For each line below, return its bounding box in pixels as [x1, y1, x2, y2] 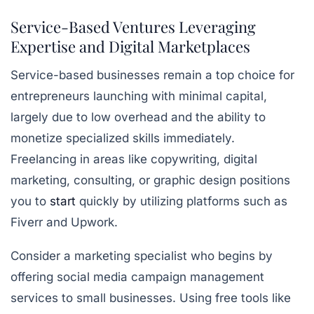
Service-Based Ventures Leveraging [11, 16, 256, 37]
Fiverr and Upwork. [11, 215, 118, 229]
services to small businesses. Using [11, 291, 215, 305]
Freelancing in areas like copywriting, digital [11, 152, 257, 166]
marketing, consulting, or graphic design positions [11, 173, 290, 187]
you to [11, 194, 50, 208]
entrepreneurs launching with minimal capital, [11, 89, 267, 103]
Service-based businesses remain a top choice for [11, 68, 294, 82]
